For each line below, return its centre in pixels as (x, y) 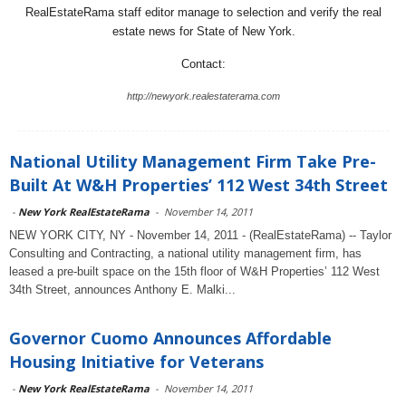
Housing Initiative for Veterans (136, 362)
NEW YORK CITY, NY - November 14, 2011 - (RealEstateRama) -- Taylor (200, 235)
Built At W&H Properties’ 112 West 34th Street (198, 185)
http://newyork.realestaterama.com (203, 96)
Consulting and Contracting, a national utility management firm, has (185, 253)
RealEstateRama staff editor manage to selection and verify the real (203, 12)
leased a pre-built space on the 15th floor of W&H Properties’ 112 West (194, 271)
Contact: (203, 64)
